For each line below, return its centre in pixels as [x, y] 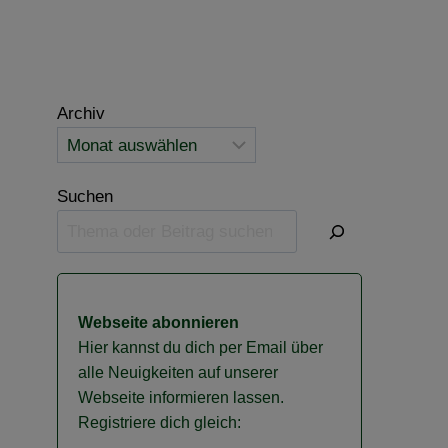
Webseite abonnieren [159, 322]
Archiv [81, 114]
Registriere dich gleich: [160, 422]
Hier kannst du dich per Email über [201, 347]
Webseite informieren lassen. [181, 397]
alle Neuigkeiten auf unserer [178, 372]
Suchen [85, 197]
